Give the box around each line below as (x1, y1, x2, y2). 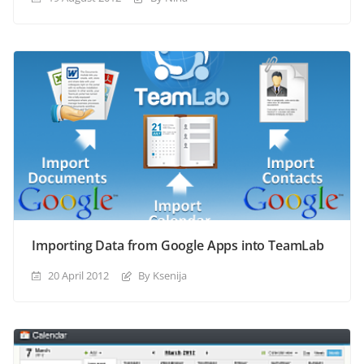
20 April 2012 (48, 268, 109, 284)
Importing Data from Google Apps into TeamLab (32, 236, 324, 255)
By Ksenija (138, 268, 187, 284)
